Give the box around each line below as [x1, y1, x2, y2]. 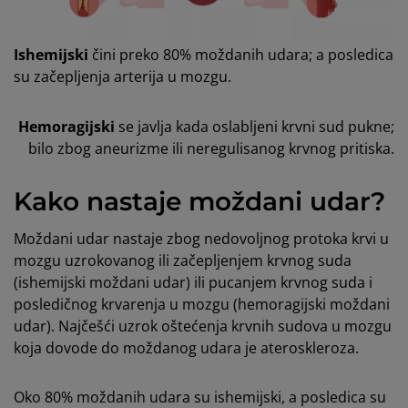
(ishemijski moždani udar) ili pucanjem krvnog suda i [14, 271, 372, 292]
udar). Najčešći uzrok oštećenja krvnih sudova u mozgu [14, 315, 392, 336]
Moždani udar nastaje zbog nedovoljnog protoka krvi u [14, 228, 389, 249]
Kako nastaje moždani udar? [14, 185, 385, 217]
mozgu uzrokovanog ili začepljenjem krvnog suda [14, 250, 352, 270]
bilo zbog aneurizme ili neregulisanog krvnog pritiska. [28, 138, 394, 158]
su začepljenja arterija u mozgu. [14, 66, 231, 87]
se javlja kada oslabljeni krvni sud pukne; [118, 116, 394, 137]
